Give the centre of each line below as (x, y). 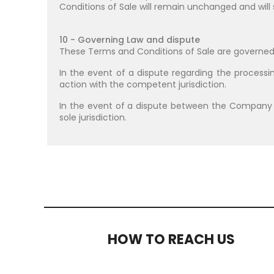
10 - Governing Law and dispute (130, 40)
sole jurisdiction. (93, 117)
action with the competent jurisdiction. (143, 84)
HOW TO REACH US (172, 239)
